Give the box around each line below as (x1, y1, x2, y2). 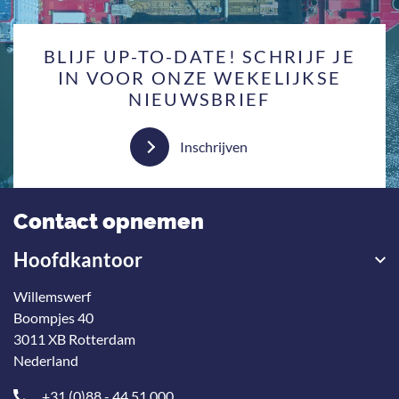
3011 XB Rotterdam (13, 330, 135, 347)
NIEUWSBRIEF (128, 88, 271, 110)
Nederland (13, 352, 78, 369)
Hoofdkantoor (13, 248, 142, 272)
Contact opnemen (13, 208, 204, 234)
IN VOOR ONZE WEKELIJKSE (57, 67, 342, 88)
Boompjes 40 (13, 309, 94, 326)
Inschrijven (180, 137, 248, 155)
